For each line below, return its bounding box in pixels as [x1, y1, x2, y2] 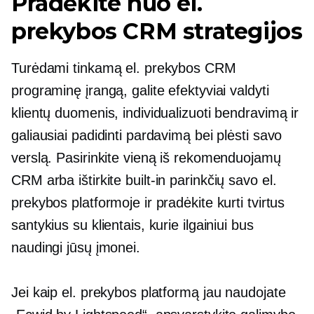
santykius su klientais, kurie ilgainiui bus [11, 217, 254, 233]
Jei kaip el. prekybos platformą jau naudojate [11, 284, 286, 300]
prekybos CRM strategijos [11, 17, 303, 45]
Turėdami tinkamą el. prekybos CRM [11, 60, 236, 76]
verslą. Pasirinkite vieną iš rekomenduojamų [11, 149, 281, 165]
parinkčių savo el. [165, 172, 277, 188]
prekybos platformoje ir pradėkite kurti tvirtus [11, 194, 285, 210]
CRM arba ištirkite [11, 172, 126, 188]
